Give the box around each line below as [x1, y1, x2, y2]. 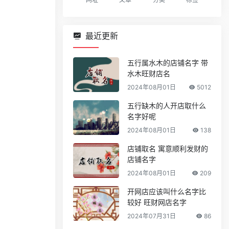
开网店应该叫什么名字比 [127, 187, 206, 196]
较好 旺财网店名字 [127, 198, 187, 207]
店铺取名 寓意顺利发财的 [127, 144, 208, 153]
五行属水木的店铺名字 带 [127, 58, 208, 67]
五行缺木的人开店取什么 [127, 101, 206, 110]
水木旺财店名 [127, 69, 170, 78]
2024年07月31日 [127, 212, 176, 220]
